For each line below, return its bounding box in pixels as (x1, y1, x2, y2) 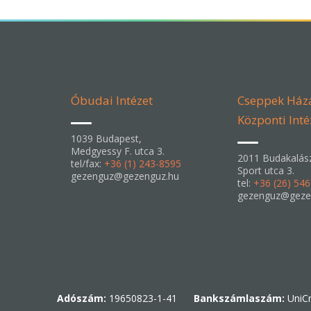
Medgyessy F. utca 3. (71, 144, 165, 158)
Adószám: (57, 292, 106, 305)
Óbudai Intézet (71, 92, 153, 108)
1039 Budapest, (71, 132, 142, 145)
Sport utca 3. (237, 164, 294, 177)
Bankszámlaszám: (194, 292, 285, 305)
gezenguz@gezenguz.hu (71, 169, 179, 183)
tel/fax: (71, 157, 104, 170)
